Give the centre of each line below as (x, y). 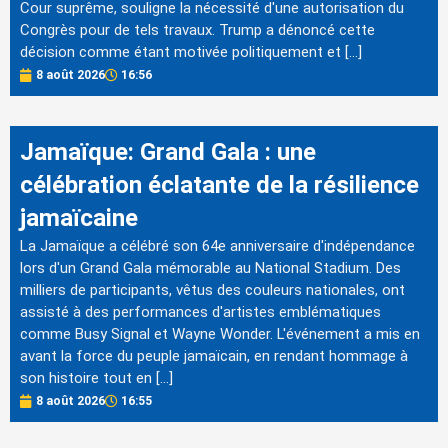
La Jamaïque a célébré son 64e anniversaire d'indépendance (217, 246)
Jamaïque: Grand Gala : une (168, 152)
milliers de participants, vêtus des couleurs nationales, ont (212, 290)
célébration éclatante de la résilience (219, 185)
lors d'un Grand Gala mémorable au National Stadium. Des (210, 268)
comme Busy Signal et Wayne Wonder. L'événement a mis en (220, 334)
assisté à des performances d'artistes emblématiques (200, 312)
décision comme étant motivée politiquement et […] (191, 51)
